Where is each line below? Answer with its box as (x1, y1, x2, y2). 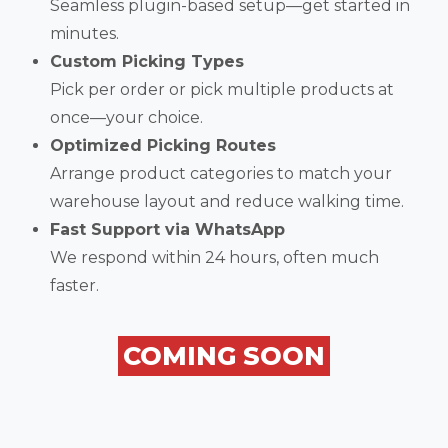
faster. (50, 276, 99, 296)
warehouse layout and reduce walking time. (50, 192, 404, 212)
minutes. (50, 24, 119, 44)
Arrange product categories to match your (50, 164, 392, 184)
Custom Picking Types (50, 52, 244, 72)
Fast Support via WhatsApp (50, 220, 285, 240)
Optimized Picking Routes (50, 136, 276, 156)
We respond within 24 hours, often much (50, 248, 379, 268)
